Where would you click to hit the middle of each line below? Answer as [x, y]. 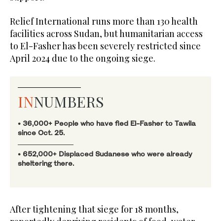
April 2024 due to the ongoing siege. [83, 58]
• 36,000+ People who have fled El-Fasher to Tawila [107, 123]
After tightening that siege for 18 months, [94, 209]
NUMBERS [69, 102]
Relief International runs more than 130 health [104, 21]
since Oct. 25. [41, 133]
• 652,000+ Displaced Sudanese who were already [105, 154]
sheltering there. [46, 163]
